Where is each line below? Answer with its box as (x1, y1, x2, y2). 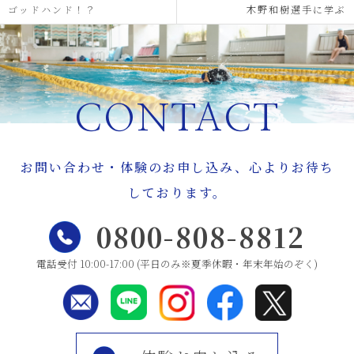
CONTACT (74, 100, 280, 139)
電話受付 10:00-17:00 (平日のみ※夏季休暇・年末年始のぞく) (36, 256, 318, 271)
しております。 (127, 183, 227, 201)
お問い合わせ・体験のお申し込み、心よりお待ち (20, 157, 334, 176)
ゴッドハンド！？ (8, 2, 96, 17)
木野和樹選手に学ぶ (247, 2, 346, 17)
